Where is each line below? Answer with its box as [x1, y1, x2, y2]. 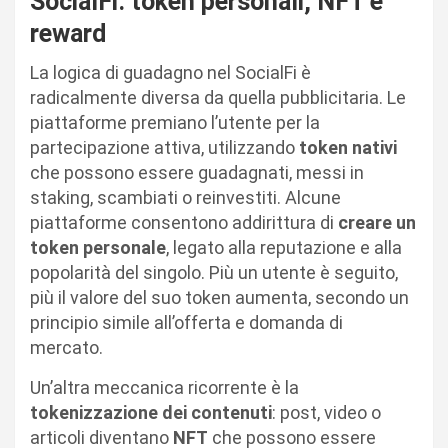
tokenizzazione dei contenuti [30, 401, 272, 423]
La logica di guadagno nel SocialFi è [30, 61, 311, 83]
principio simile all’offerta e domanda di [30, 311, 343, 333]
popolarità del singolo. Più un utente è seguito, [30, 261, 398, 283]
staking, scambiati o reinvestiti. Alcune [30, 186, 341, 208]
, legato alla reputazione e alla [166, 236, 402, 258]
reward [30, 18, 106, 48]
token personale [30, 236, 166, 258]
